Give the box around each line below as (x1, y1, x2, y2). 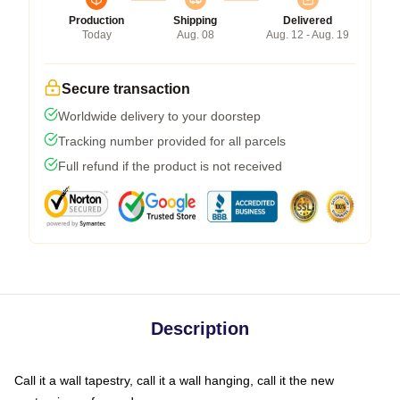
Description (151, 318, 249, 338)
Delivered (283, 13, 332, 27)
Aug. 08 (176, 28, 214, 41)
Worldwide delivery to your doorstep (58, 108, 261, 123)
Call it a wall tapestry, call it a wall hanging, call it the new (14, 372, 334, 387)
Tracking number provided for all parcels (58, 133, 286, 148)
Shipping (173, 13, 217, 27)
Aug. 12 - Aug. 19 (266, 28, 349, 41)
